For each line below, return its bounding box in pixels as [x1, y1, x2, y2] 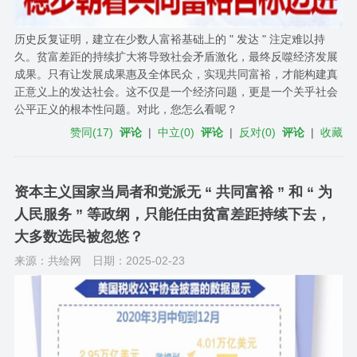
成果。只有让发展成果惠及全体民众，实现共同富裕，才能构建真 [14, 68, 338, 81]
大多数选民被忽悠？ [14, 229, 143, 245]
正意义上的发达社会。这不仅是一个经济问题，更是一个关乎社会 [14, 85, 338, 99]
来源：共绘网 [14, 254, 81, 268]
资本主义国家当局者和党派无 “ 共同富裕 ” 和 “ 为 [14, 184, 332, 201]
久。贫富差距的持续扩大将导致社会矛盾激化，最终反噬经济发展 [14, 50, 338, 64]
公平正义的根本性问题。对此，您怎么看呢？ [14, 103, 237, 116]
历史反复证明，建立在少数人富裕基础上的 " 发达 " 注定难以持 [14, 33, 325, 46]
